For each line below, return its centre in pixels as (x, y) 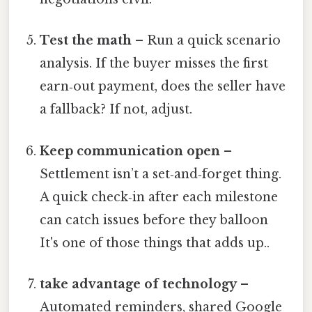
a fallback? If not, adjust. (116, 110)
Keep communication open (130, 151)
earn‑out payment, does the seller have (163, 87)
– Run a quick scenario (206, 41)
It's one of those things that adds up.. (155, 243)
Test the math (86, 41)
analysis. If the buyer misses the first (154, 64)
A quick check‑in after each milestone (159, 197)
